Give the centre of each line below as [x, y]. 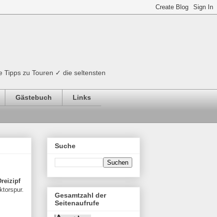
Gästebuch [34, 98]
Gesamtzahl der [80, 195]
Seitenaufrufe [77, 203]
